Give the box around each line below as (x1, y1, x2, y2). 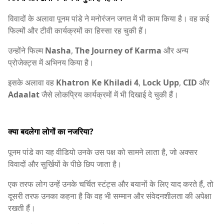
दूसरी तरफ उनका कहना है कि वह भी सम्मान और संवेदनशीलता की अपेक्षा (8, 190, 211, 202)
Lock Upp (142, 76, 179, 88)
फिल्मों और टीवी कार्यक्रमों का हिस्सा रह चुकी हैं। (8, 24, 148, 36)
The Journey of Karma (75, 44, 161, 56)
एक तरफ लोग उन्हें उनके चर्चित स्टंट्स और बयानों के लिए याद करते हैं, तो (8, 178, 213, 190)
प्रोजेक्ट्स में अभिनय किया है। (8, 56, 94, 68)
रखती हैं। (8, 202, 35, 214)
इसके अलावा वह (8, 76, 56, 88)
